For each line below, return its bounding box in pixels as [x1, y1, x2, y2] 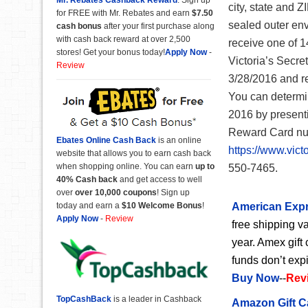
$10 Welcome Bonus [122, 201, 202, 210]
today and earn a [56, 201, 122, 210]
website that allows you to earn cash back [56, 148, 211, 158]
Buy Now [232, 272, 279, 284]
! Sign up [157, 188, 190, 197]
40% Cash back [56, 175, 118, 184]
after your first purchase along [104, 21, 214, 31]
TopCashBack [56, 294, 111, 305]
